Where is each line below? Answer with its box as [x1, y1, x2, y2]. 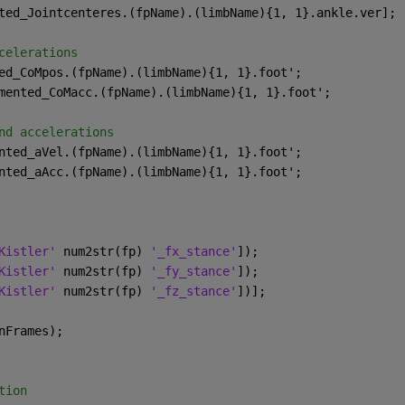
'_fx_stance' [149, 243, 237, 259]
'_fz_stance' [149, 283, 237, 298]
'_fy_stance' [149, 263, 237, 278]
